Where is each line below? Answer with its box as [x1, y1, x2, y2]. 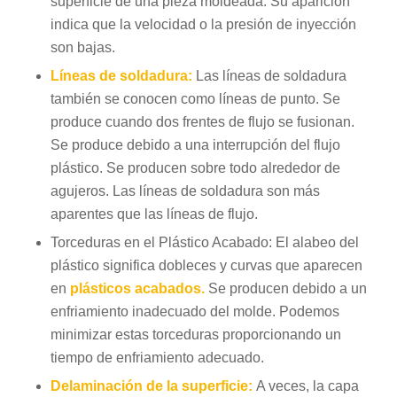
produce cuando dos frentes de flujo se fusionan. [50, 114, 354, 130]
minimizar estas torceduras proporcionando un [50, 327, 341, 343]
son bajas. [50, 40, 115, 56]
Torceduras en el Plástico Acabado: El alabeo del [50, 235, 359, 251]
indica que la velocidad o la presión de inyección [50, 17, 356, 33]
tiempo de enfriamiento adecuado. [50, 350, 264, 366]
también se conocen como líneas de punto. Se [50, 91, 340, 107]
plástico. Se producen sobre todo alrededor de [50, 160, 340, 176]
